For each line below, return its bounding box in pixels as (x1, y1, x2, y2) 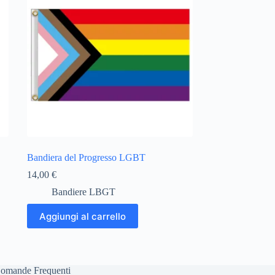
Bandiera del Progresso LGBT (26, 152, 145, 163)
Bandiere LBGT (51, 187, 115, 198)
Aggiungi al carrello (39, 210, 126, 222)
